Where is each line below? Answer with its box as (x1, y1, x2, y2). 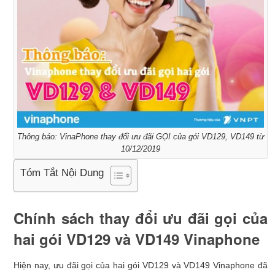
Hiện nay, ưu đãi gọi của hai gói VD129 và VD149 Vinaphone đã (14, 260, 268, 270)
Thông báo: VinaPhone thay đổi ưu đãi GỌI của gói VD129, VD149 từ (17, 131, 264, 141)
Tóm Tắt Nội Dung (20, 166, 104, 179)
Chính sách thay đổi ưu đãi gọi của (14, 207, 268, 228)
